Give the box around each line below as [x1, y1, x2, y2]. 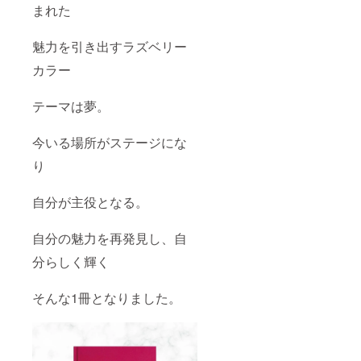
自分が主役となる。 [32, 192, 148, 211]
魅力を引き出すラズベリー [32, 36, 187, 56]
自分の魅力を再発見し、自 [32, 228, 187, 247]
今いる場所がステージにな [32, 132, 187, 151]
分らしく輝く [32, 251, 110, 271]
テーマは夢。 [32, 96, 110, 115]
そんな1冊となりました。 [32, 288, 181, 307]
